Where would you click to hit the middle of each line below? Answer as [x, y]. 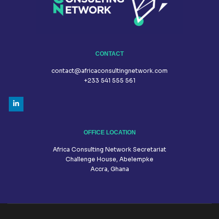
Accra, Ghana [109, 169]
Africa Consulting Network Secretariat [109, 150]
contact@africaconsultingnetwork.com [109, 71]
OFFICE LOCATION [109, 133]
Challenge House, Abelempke [109, 159]
